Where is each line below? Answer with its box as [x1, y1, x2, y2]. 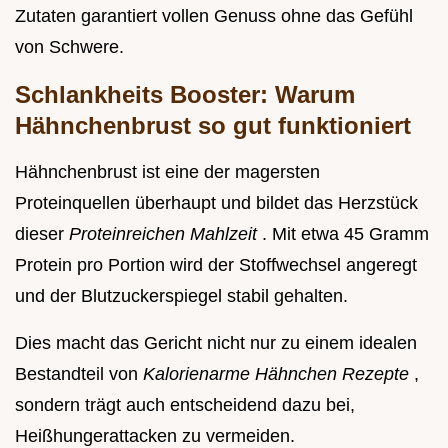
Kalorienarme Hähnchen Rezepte [143, 364, 414, 385]
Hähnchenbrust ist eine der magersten [15, 162, 320, 183]
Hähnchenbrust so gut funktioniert [15, 112, 411, 140]
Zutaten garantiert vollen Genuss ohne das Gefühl [15, 6, 413, 27]
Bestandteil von [15, 364, 143, 385]
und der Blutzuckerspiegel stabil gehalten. [15, 286, 348, 307]
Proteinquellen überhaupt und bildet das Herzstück [15, 193, 418, 214]
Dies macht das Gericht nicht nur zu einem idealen [15, 333, 417, 354]
